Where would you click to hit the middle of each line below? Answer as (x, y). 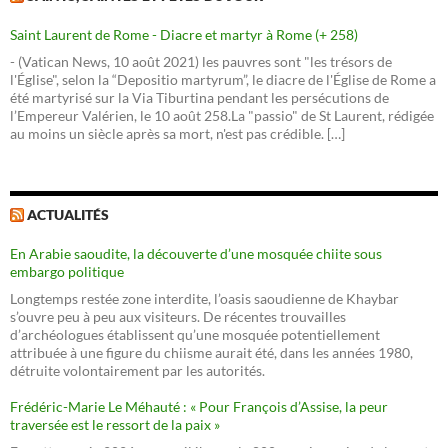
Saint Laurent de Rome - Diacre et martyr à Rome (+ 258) (184, 35)
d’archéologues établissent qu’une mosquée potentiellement (195, 335)
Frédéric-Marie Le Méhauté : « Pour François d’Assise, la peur (199, 407)
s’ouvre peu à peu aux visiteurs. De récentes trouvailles (178, 317)
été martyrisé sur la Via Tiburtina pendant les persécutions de (199, 98)
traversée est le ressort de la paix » (115, 425)
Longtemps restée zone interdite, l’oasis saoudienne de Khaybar (204, 299)
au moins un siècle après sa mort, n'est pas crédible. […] (177, 134)
